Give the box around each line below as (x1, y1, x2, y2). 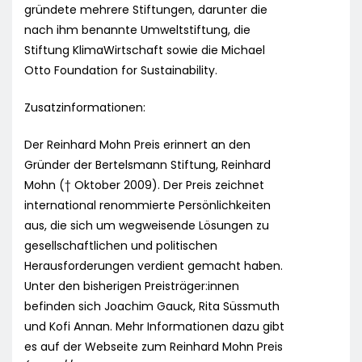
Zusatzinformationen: (24, 99, 145, 116)
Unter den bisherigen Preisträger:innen (24, 278, 239, 295)
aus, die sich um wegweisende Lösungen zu (24, 217, 269, 234)
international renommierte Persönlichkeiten (24, 197, 271, 214)
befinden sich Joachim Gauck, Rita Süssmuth (24, 298, 280, 315)
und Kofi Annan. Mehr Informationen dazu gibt (24, 318, 284, 335)
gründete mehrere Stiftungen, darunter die (24, 2, 267, 19)
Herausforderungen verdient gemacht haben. (24, 258, 283, 275)
